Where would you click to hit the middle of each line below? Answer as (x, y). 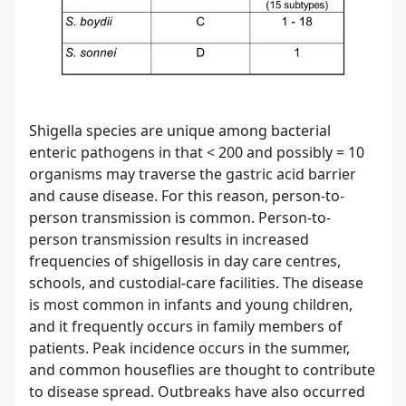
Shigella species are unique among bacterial (180, 130)
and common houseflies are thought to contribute (202, 369)
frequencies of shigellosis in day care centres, (185, 261)
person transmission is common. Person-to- (180, 217)
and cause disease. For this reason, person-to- (187, 195)
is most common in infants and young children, (191, 304)
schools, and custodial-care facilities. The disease (196, 282)
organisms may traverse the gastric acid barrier (193, 174)
